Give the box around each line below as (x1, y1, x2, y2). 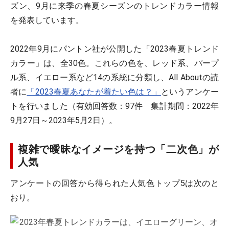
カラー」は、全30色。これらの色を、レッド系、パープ (10, 58, 219, 68)
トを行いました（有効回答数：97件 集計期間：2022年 (10, 101, 219, 111)
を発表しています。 (10, 15, 84, 25)
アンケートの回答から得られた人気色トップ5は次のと (10, 178, 219, 188)
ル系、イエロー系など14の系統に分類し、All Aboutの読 (10, 73, 219, 82)
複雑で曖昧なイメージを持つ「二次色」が (18, 143, 219, 155)
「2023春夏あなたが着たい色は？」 (27, 87, 161, 97)
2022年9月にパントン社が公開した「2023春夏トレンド (10, 44, 219, 54)
